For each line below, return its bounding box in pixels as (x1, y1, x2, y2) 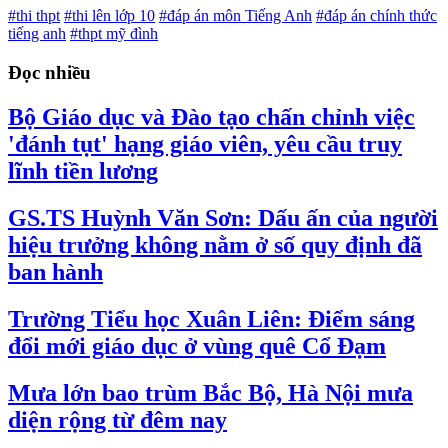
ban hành (8, 258, 103, 285)
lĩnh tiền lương (8, 157, 158, 184)
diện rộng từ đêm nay (8, 406, 227, 433)
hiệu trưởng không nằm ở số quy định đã (8, 231, 422, 258)
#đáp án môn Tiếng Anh (159, 7, 312, 25)
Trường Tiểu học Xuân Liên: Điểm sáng (8, 305, 415, 332)
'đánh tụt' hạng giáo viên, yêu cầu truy (8, 130, 402, 157)
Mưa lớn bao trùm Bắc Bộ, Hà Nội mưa (8, 379, 413, 406)
